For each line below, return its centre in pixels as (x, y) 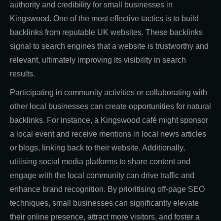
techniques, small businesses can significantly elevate (104, 203)
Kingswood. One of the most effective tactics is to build (104, 19)
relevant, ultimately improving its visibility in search (98, 60)
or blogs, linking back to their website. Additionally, (97, 148)
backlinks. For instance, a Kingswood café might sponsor (109, 120)
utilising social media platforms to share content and (100, 162)
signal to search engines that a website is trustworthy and (109, 46)
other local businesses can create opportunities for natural (110, 107)
